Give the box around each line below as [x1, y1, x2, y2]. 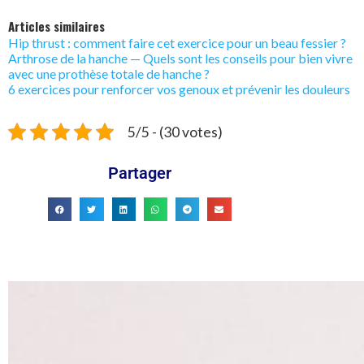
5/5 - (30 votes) [128, 123, 223, 141]
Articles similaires [8, 17, 105, 35]
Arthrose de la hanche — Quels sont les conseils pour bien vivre [8, 50, 353, 66]
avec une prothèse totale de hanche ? [8, 66, 210, 81]
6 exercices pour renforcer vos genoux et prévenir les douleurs [8, 81, 350, 97]
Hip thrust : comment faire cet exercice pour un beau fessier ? [8, 35, 346, 50]
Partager [107, 163, 171, 183]
